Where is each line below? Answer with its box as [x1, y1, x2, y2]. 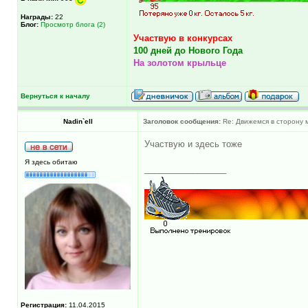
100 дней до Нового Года [133, 45, 243, 56]
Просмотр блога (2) [41, 20, 105, 28]
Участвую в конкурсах [133, 32, 232, 43]
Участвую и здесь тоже [144, 138, 242, 149]
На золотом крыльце [133, 57, 226, 68]
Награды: [21, 12, 53, 21]
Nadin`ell [63, 117, 93, 125]
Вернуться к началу [21, 91, 90, 100]
